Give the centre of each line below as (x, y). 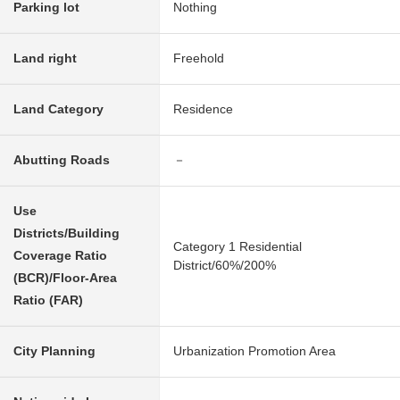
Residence (203, 108)
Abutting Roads (62, 159)
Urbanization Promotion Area (254, 350)
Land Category (58, 108)
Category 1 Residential (237, 246)
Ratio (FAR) (48, 300)
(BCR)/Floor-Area (65, 277)
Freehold (199, 58)
